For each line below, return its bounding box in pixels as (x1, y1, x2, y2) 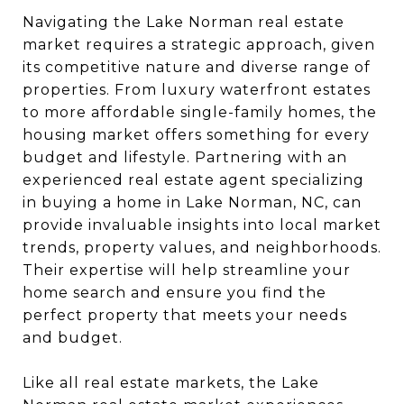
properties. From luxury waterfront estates (23, 81, 371, 98)
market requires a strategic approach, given (23, 36, 375, 53)
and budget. (23, 329, 127, 346)
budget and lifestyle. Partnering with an (23, 149, 347, 166)
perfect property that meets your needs (23, 307, 347, 324)
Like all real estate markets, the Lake (23, 374, 319, 391)
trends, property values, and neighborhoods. (23, 239, 381, 256)
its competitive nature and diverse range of (23, 59, 371, 76)
